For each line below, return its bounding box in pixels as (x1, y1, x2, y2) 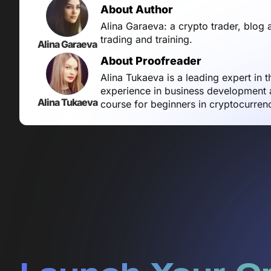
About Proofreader (100, 54, 201, 68)
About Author (100, 3, 173, 16)
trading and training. (100, 33, 192, 46)
